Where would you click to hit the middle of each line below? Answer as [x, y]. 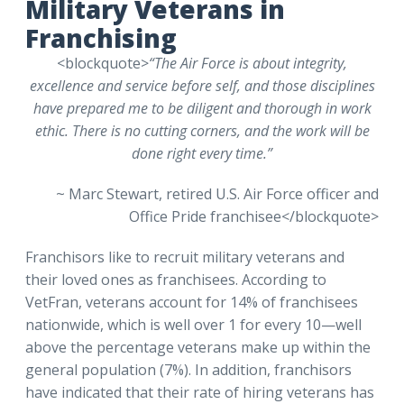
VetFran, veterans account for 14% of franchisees [192, 302]
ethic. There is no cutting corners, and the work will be [202, 130]
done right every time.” [202, 153]
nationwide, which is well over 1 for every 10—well [193, 324]
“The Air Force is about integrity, [248, 63]
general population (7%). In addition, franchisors [188, 369]
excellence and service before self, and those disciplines [202, 85]
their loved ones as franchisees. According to [176, 279]
